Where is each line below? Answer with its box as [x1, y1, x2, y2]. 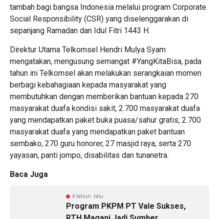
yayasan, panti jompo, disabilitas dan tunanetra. [10, 151, 169, 160]
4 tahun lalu [72, 193, 103, 199]
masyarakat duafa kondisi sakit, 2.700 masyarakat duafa [10, 104, 200, 113]
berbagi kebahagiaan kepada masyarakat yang [10, 80, 166, 89]
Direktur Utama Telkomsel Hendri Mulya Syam [10, 45, 166, 54]
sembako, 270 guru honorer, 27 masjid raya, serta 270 [10, 139, 191, 148]
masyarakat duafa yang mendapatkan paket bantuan [10, 127, 185, 136]
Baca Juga [10, 170, 48, 179]
